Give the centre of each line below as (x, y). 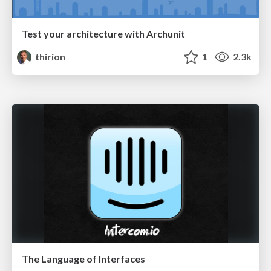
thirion (50, 57)
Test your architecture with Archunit (103, 34)
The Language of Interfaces (83, 259)
